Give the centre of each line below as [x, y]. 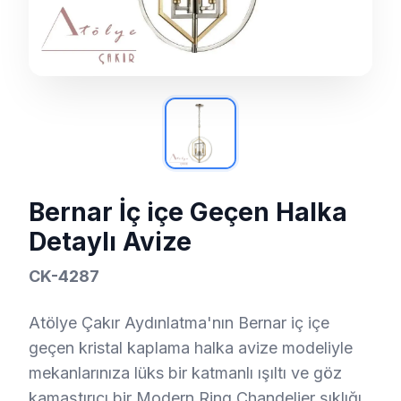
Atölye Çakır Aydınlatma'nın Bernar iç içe [179, 323]
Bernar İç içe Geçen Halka [188, 212]
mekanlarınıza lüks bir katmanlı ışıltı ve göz [185, 373]
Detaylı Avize [110, 242]
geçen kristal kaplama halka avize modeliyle [191, 348]
